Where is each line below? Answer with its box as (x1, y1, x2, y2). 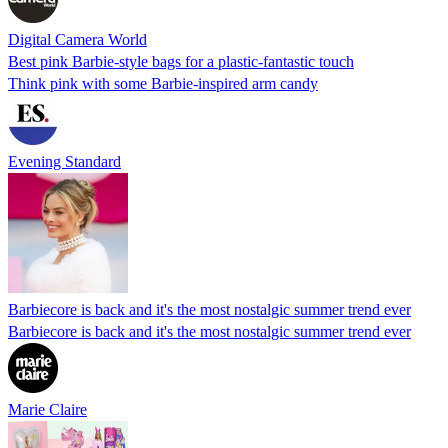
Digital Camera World (8, 30, 147, 48)
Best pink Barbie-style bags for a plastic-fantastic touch (8, 52, 354, 70)
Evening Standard (8, 152, 121, 170)
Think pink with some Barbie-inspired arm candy (8, 74, 318, 92)
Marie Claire (8, 400, 87, 418)
